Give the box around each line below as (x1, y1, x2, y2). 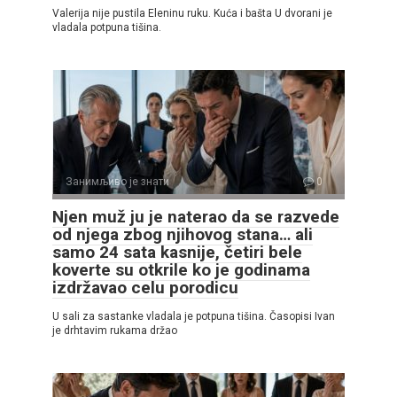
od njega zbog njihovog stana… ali (52, 223, 313, 245)
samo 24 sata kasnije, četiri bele (52, 241, 302, 262)
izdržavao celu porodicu (52, 276, 238, 298)
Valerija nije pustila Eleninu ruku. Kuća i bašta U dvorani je (52, 6, 332, 19)
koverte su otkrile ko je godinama (52, 259, 310, 280)
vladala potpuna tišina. (52, 20, 161, 34)
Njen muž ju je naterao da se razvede (52, 206, 339, 227)
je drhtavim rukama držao (52, 323, 177, 337)
